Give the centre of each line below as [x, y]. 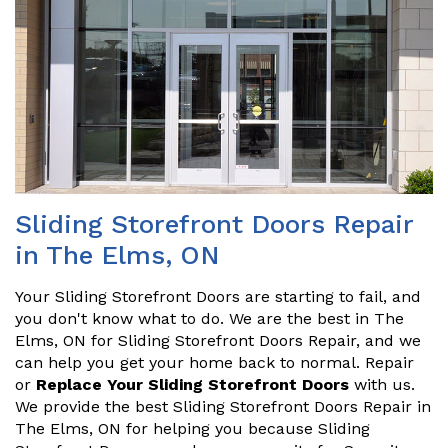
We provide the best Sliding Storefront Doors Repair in [223, 407]
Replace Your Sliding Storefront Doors [192, 385]
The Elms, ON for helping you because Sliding [192, 429]
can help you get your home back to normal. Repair [214, 363]
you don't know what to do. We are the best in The [209, 319]
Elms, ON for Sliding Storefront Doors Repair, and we [218, 341]
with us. [382, 385]
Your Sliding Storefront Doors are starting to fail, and [218, 297]
